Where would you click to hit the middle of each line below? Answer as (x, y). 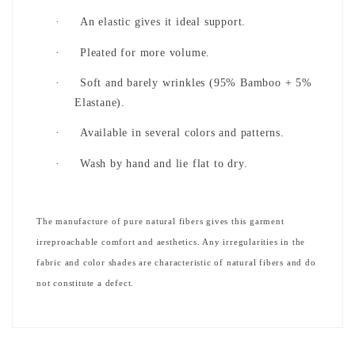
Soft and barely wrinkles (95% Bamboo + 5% (196, 82)
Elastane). (100, 102)
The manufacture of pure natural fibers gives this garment (160, 221)
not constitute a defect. (86, 283)
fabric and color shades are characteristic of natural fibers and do (176, 262)
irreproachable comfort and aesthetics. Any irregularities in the (171, 242)
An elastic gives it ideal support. (163, 22)
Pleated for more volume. (145, 52)
